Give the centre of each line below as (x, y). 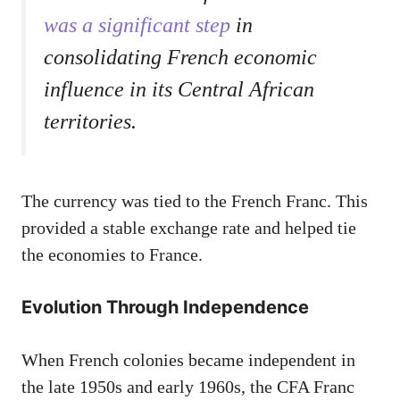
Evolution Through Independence (165, 308)
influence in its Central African (179, 90)
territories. (90, 122)
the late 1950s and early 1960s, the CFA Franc (188, 387)
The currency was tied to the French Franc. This (195, 201)
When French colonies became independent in (188, 360)
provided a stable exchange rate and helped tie (189, 228)
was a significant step (137, 25)
